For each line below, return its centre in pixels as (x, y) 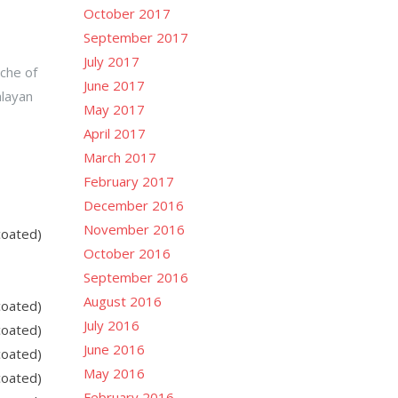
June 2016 (114, 349)
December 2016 (133, 205)
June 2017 (114, 85)
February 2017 (128, 181)
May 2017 (114, 109)
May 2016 (114, 373)
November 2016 (134, 229)
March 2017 (119, 157)
